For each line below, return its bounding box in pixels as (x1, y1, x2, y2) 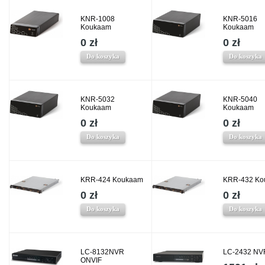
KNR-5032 (80, 95, 115, 104)
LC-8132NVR (80, 248, 124, 256)
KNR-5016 (223, 15, 257, 23)
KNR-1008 (80, 15, 115, 23)
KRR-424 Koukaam (80, 176, 143, 184)
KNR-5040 (223, 95, 257, 104)
